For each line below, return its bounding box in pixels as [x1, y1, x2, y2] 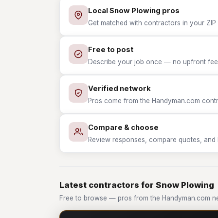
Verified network [88, 84, 151, 93]
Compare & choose [88, 123, 159, 132]
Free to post [88, 45, 133, 54]
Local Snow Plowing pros [88, 6, 180, 15]
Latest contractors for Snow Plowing [59, 180, 214, 190]
